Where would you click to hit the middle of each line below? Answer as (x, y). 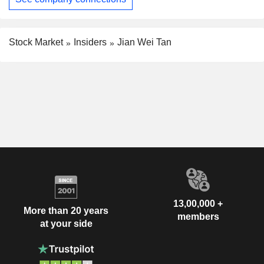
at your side (66, 224)
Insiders (90, 42)
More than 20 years (66, 211)
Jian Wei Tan (144, 42)
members (198, 216)
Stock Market (36, 42)
